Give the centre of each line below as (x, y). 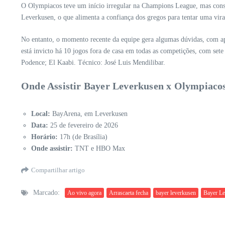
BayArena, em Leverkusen (89, 114)
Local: (41, 114)
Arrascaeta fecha (129, 193)
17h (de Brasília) (83, 137)
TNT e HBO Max (99, 149)
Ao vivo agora (84, 193)
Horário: (44, 137)
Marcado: (46, 193)
